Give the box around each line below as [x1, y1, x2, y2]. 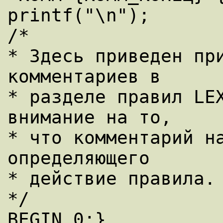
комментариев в [7, 66, 161, 87]
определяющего [7, 148, 150, 169]
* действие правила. [7, 168, 216, 189]
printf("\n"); [7, 5, 150, 26]
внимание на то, [7, 107, 172, 128]
